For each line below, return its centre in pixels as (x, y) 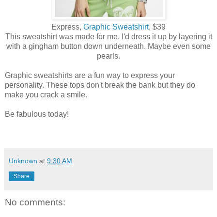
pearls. (108, 56)
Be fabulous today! (37, 114)
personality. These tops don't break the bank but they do (100, 85)
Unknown (23, 161)
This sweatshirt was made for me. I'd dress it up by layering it (108, 37)
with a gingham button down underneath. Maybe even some (108, 46)
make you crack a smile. (46, 95)
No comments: (35, 202)
